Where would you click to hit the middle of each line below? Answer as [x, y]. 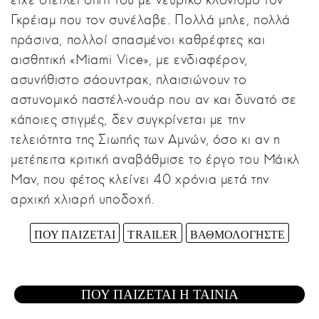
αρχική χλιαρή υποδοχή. [83, 199]
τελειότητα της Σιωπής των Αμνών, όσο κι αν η [146, 139]
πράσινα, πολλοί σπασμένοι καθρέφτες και [138, 39]
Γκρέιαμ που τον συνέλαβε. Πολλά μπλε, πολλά [151, 19]
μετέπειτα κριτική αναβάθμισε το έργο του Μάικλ [155, 159]
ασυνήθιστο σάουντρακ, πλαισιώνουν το [129, 79]
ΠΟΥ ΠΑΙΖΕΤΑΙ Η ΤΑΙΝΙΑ [159, 294]
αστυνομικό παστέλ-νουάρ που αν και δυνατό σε [154, 99]
